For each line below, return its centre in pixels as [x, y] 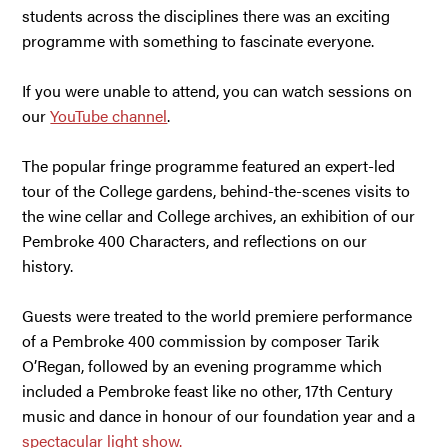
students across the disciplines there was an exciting [206, 15]
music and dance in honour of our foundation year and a [219, 415]
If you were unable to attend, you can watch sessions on [217, 90]
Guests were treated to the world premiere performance [217, 315]
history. [50, 265]
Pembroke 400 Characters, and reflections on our [195, 240]
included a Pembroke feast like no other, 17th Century [208, 390]
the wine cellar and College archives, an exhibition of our [219, 215]
